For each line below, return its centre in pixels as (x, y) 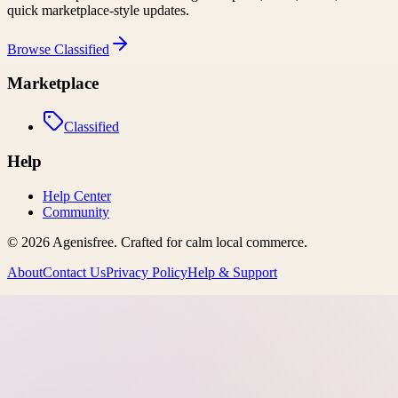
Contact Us (74, 272)
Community (76, 211)
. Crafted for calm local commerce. (211, 242)
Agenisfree (83, 242)
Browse (31, 49)
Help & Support (232, 272)
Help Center (77, 195)
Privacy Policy (147, 272)
